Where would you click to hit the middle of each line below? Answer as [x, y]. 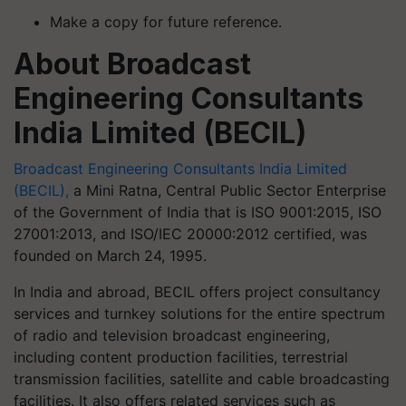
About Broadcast [132, 63]
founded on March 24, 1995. [110, 255]
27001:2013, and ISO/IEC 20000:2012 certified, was [190, 233]
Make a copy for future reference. [166, 21]
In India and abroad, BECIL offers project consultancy [197, 291]
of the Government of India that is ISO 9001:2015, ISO [198, 212]
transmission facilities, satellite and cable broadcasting [202, 378]
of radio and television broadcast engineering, [172, 335]
